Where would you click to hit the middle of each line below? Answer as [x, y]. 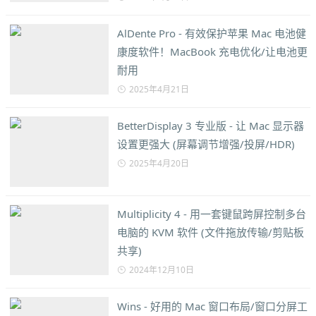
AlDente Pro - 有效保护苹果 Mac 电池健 [212, 34]
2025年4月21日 [159, 90]
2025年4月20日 [159, 164]
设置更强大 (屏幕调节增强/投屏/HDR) [206, 144]
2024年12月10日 [162, 270]
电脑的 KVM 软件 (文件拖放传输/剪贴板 [211, 232]
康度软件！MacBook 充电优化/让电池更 [212, 52]
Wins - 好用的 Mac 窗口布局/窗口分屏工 [212, 306]
